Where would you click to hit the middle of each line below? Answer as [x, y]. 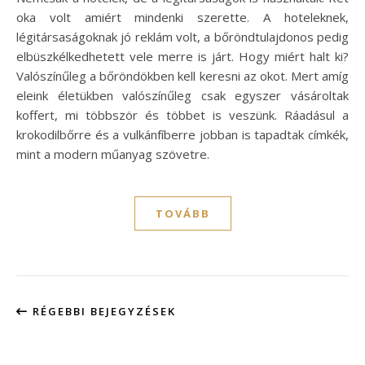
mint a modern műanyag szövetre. [113, 154]
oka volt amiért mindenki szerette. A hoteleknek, [182, 17]
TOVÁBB [182, 213]
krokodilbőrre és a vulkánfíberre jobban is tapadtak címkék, [182, 134]
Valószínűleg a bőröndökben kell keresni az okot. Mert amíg [182, 75]
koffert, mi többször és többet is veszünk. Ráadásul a [182, 114]
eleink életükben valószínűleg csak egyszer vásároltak [182, 95]
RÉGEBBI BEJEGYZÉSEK [102, 311]
